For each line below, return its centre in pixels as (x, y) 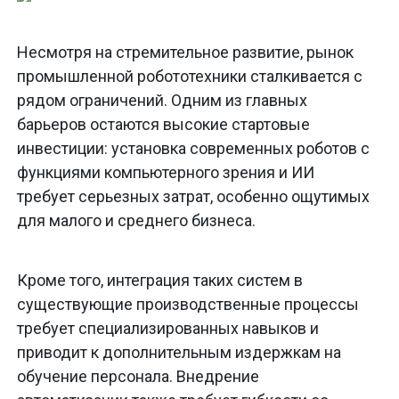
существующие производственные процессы (188, 305)
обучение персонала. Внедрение (138, 377)
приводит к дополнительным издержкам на (179, 353)
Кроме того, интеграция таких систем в (160, 281)
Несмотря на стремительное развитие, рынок (185, 53)
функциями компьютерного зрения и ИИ (166, 173)
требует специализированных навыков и (168, 329)
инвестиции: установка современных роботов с (193, 149)
